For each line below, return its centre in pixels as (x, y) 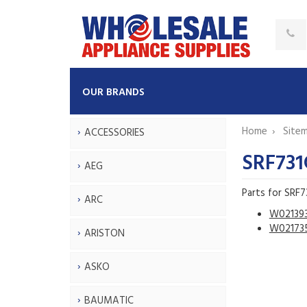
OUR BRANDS (113, 92)
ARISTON (105, 233)
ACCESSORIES (114, 133)
